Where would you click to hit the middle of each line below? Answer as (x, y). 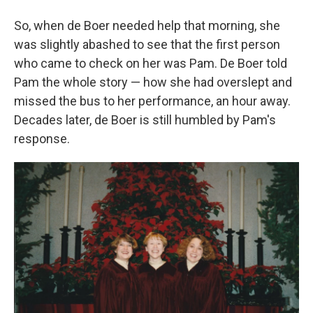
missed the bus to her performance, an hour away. (152, 101)
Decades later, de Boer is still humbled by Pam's (145, 120)
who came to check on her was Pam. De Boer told (151, 63)
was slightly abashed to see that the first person (147, 44)
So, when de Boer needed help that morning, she (147, 26)
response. (42, 139)
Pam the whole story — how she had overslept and (153, 82)
